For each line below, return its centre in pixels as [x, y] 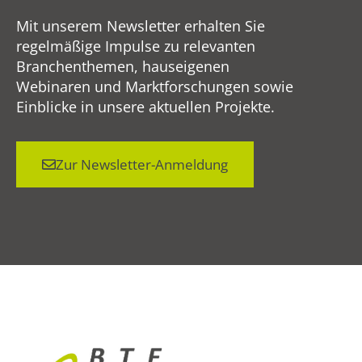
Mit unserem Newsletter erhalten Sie [141, 26]
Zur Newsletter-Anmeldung [142, 165]
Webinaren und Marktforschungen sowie [155, 87]
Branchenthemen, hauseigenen [123, 67]
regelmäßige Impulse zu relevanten [136, 46]
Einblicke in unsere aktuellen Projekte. [145, 107]
